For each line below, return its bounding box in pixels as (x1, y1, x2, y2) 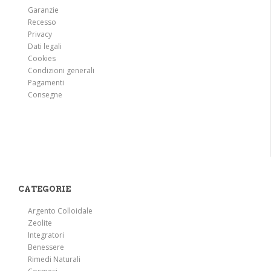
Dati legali (28, 41, 62, 51)
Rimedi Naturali (28, 253, 80, 264)
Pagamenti (28, 77, 64, 88)
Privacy (28, 28, 52, 39)
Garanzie (28, 4, 59, 15)
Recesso (28, 16, 56, 27)
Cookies (28, 53, 56, 64)
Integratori (28, 229, 64, 240)
